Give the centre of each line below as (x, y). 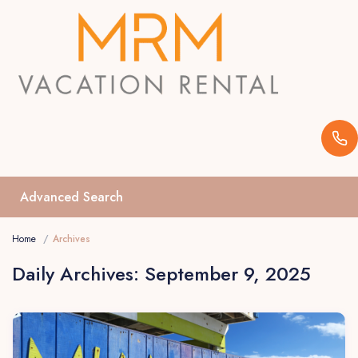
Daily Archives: (79, 274)
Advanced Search (72, 197)
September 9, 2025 (228, 274)
